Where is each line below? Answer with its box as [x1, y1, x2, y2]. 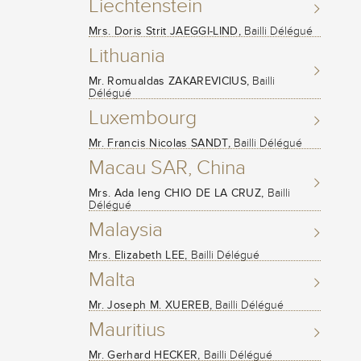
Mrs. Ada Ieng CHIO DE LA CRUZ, [89, 185, 264, 200]
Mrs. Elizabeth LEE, [89, 247, 188, 262]
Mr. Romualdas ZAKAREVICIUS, [89, 73, 250, 88]
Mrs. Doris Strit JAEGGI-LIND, [89, 23, 242, 38]
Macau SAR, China [89, 155, 246, 180]
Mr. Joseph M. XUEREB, [89, 297, 213, 312]
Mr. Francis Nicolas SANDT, [89, 135, 231, 150]
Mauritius [89, 317, 165, 342]
